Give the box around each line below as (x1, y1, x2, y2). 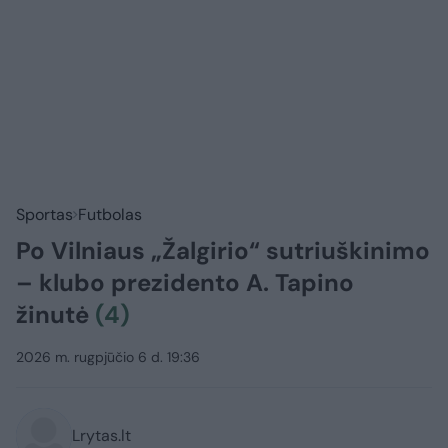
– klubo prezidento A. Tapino (16, 267, 354, 299)
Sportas (16, 204, 73, 226)
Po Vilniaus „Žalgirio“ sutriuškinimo (16, 235, 430, 267)
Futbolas (78, 204, 142, 226)
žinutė (16, 299, 95, 331)
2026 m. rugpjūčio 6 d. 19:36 (16, 348, 200, 367)
